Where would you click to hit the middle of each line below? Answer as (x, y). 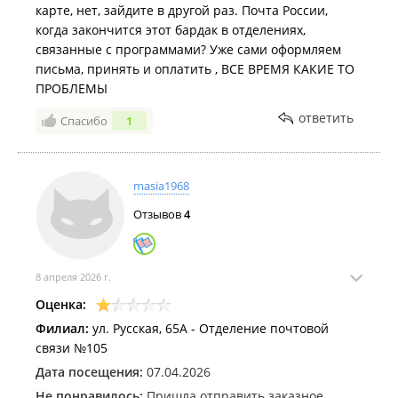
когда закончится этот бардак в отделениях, (171, 30)
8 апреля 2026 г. (73, 277)
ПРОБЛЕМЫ (72, 88)
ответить (326, 118)
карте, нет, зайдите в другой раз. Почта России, (182, 10)
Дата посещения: (89, 372)
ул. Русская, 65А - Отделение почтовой (209, 328)
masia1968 (161, 186)
